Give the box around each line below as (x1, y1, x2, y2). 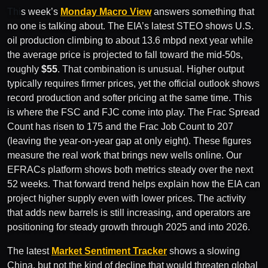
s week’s (21, 6, 60, 17)
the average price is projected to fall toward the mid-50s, (7, 49, 243, 60)
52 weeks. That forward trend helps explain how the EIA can (7, 178, 260, 189)
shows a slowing (167, 245, 240, 256)
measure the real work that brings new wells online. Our (7, 150, 242, 160)
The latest (7, 245, 51, 256)
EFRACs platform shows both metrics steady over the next (7, 164, 253, 175)
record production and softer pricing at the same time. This (7, 92, 252, 103)
